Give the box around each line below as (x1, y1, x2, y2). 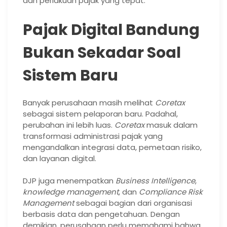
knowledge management (23, 186, 119, 198)
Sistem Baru (23, 64, 118, 86)
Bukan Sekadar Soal (23, 42, 181, 63)
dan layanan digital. (23, 153, 96, 164)
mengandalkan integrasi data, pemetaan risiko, (23, 141, 202, 153)
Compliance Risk (139, 186, 203, 198)
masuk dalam (144, 119, 198, 130)
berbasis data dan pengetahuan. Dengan (23, 209, 180, 220)
